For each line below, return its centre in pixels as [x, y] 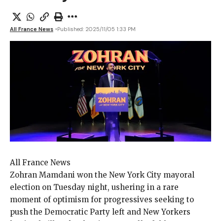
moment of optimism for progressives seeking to [102, 199]
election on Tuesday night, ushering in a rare [94, 187]
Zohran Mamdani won [51, 175]
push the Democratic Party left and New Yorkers [100, 212]
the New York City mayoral [144, 175]
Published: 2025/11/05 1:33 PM [96, 29]
